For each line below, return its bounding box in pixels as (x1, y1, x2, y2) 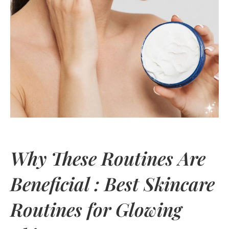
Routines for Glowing (10, 196, 182, 221)
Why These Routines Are (10, 145, 205, 170)
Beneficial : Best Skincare (10, 171, 215, 196)
